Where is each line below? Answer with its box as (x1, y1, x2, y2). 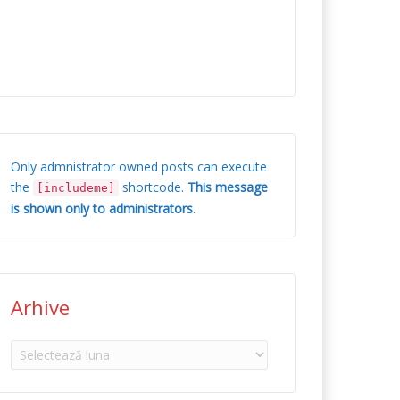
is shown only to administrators (11, 200, 193, 217)
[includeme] (37, 181, 115, 195)
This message (187, 179, 268, 196)
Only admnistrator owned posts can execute (11, 158, 267, 175)
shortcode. (119, 179, 187, 196)
